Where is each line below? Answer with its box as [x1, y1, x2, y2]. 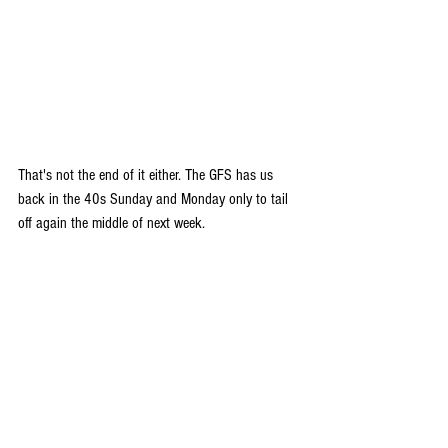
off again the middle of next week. [18, 213, 205, 232]
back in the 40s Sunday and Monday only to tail [18, 189, 292, 208]
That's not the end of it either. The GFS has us [18, 165, 277, 184]
